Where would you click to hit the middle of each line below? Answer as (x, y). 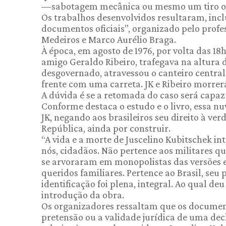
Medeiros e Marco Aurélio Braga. (109, 39)
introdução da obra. (83, 195)
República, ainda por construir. (106, 128)
